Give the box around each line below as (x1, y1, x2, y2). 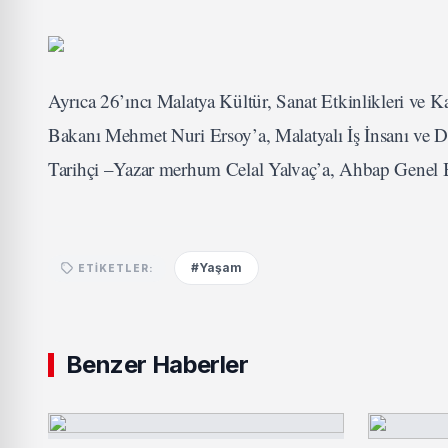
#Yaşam (191, 260, 242, 275)
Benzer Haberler (66, 350, 248, 379)
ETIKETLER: (78, 261, 154, 274)
